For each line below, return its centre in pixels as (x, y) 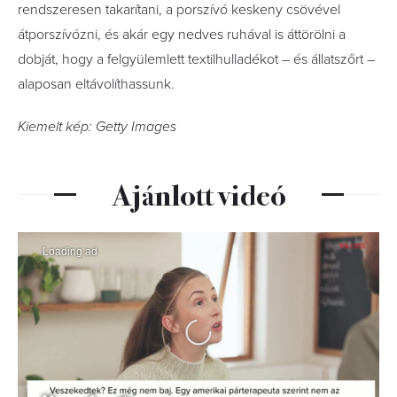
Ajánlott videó (198, 193)
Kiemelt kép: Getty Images (97, 127)
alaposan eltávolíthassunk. (96, 84)
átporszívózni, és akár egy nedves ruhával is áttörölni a (182, 35)
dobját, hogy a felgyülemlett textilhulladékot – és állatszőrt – (196, 59)
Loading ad (70, 252)
